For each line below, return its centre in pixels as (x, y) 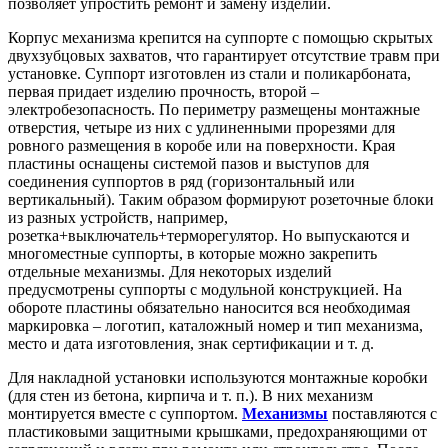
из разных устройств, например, (118, 218)
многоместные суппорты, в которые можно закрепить (192, 254)
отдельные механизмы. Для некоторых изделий (170, 272)
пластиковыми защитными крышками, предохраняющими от (217, 432)
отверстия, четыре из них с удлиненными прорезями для (201, 128)
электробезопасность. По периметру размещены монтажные (214, 110)
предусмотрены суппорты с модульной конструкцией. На (205, 290)
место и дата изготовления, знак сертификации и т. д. (191, 344)
